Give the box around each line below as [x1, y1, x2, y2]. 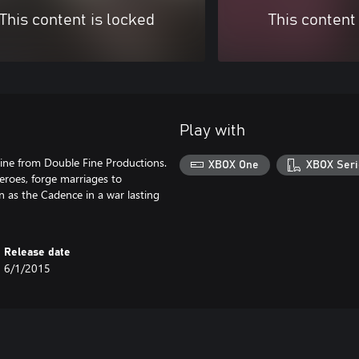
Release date [4, 247, 71, 258]
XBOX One [208, 159, 260, 171]
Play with [179, 123, 245, 139]
